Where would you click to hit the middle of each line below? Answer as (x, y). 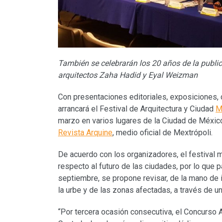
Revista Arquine (85, 132)
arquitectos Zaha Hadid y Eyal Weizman (128, 75)
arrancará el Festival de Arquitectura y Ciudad (137, 109)
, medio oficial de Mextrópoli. (163, 132)
